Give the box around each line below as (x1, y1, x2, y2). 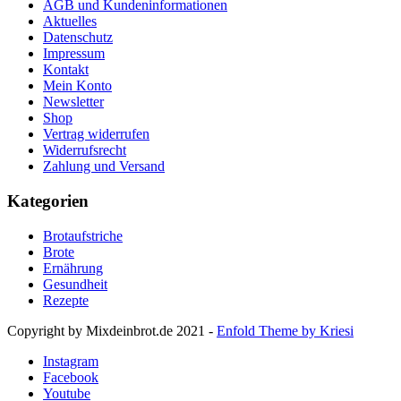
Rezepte (43, 292, 89, 308)
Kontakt (43, 62, 89, 78)
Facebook (43, 369, 98, 385)
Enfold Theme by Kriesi (217, 322, 354, 338)
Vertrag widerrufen (43, 126, 149, 142)
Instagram (43, 353, 98, 369)
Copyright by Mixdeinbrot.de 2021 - (7, 322, 217, 338)
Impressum (43, 46, 105, 62)
